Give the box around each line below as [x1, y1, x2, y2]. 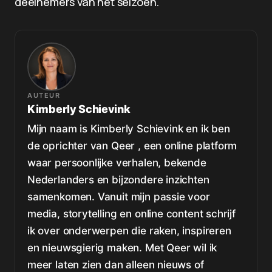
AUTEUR [27, 91, 60, 100]
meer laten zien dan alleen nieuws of [27, 259, 204, 271]
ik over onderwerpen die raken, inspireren [27, 225, 231, 237]
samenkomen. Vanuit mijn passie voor [27, 191, 210, 203]
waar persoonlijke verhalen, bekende [27, 157, 206, 169]
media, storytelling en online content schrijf [27, 208, 236, 220]
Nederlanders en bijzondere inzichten [27, 174, 209, 186]
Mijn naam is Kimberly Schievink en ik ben [27, 123, 230, 135]
